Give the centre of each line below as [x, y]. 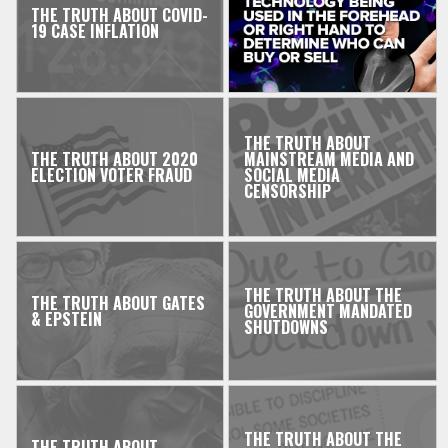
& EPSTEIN [67, 319]
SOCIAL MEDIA [291, 175]
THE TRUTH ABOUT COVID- [120, 15]
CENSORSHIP [287, 191]
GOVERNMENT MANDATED [327, 311]
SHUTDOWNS [285, 327]
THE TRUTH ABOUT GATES [118, 303]
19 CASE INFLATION [95, 31]
